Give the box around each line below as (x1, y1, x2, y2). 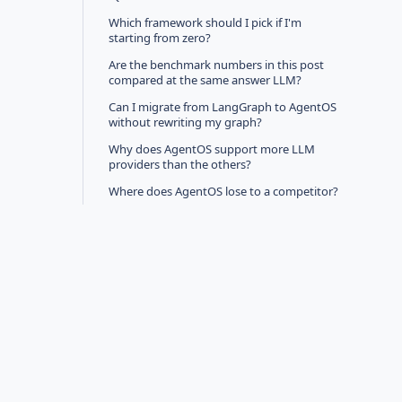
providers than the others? (109, 156, 251, 172)
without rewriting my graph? (109, 114, 262, 130)
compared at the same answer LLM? (109, 72, 301, 88)
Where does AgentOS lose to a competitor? (109, 183, 338, 199)
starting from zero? (109, 30, 211, 46)
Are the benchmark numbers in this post (109, 57, 324, 73)
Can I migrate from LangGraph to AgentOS (109, 99, 336, 115)
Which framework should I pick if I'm (109, 14, 301, 31)
